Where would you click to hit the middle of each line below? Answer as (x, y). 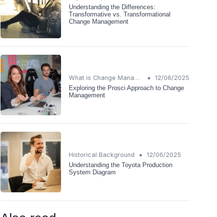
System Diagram (92, 172)
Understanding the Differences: (112, 7)
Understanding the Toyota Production (121, 165)
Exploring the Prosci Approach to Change (126, 88)
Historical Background (102, 155)
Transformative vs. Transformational (120, 15)
